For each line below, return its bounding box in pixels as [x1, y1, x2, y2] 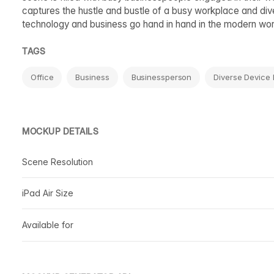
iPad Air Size [22, 187, 73, 198]
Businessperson [131, 72, 192, 82]
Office [31, 72, 54, 82]
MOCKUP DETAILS [22, 125, 98, 136]
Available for [22, 219, 73, 230]
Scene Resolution [22, 156, 93, 167]
